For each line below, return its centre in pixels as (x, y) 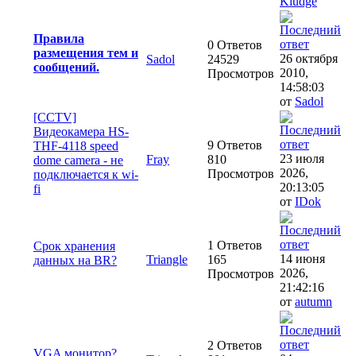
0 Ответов (235, 45)
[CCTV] (55, 118)
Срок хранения (74, 246)
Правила (59, 39)
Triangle (167, 260)
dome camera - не (78, 161)
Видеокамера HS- (81, 132)
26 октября (309, 59)
